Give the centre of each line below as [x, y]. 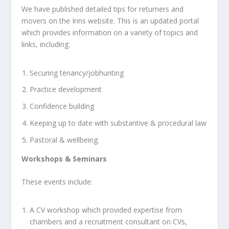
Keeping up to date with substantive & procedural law [118, 123]
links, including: [46, 44]
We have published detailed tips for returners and [103, 9]
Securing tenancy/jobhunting [77, 73]
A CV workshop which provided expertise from [106, 210]
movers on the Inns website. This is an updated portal [110, 21]
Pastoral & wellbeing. [66, 140]
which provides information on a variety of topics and [110, 33]
